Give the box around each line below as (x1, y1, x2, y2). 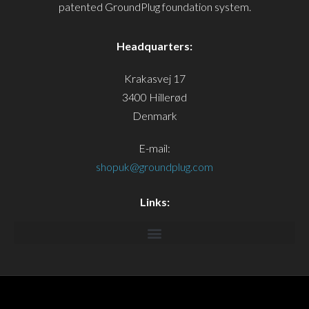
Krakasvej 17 (123, 72, 186, 86)
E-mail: (139, 141, 170, 155)
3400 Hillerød (122, 90, 187, 104)
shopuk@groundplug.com (96, 160, 213, 174)
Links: (139, 195, 170, 209)
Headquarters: (117, 39, 192, 53)
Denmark (132, 109, 177, 123)
